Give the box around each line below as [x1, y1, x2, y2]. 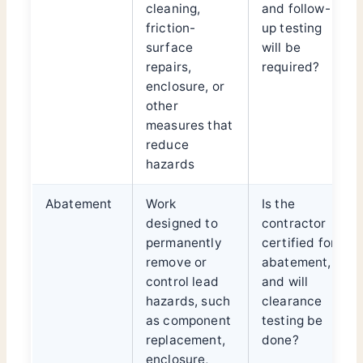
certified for [262, 235, 336, 251]
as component [146, 313, 231, 329]
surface [146, 40, 194, 56]
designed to [146, 216, 218, 232]
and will [262, 274, 309, 290]
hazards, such [146, 293, 231, 310]
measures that [146, 117, 233, 134]
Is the [262, 196, 295, 212]
